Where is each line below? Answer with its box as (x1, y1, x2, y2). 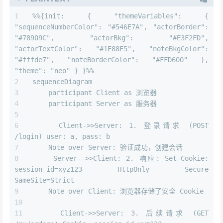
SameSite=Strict (14, 176, 74, 184)
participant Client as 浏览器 (32, 88, 157, 97)
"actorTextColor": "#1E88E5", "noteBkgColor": (14, 44, 209, 53)
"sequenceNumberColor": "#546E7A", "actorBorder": (14, 22, 209, 31)
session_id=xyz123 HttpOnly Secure (14, 165, 209, 173)
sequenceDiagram (32, 77, 92, 86)
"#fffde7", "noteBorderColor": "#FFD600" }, (14, 55, 209, 64)
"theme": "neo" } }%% (14, 66, 94, 75)
